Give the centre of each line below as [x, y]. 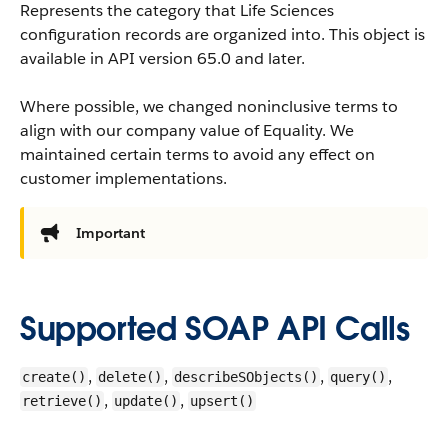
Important [110, 233]
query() [358, 377]
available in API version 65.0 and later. [162, 58]
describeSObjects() [246, 377]
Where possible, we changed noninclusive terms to [209, 106]
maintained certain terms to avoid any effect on [197, 154]
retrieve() [62, 401]
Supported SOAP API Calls [215, 328]
